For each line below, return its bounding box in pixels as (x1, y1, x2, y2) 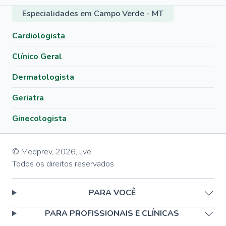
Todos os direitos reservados (12, 158, 114, 169)
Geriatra (12, 92, 44, 103)
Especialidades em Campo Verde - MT (22, 8, 163, 19)
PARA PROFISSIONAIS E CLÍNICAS (45, 208, 180, 219)
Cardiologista (12, 30, 65, 41)
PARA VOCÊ (88, 187, 136, 198)
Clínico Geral (12, 51, 62, 62)
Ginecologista (12, 113, 67, 124)
